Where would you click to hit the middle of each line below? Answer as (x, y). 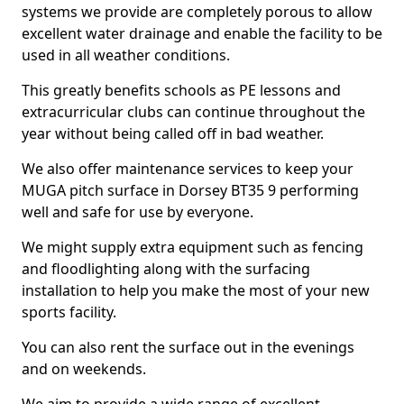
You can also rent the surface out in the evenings (188, 347)
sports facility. (69, 312)
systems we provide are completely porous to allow (197, 12)
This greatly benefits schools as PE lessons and (181, 90)
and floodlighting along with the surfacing (166, 269)
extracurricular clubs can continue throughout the (193, 112)
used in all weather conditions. (126, 55)
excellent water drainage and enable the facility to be (202, 33)
